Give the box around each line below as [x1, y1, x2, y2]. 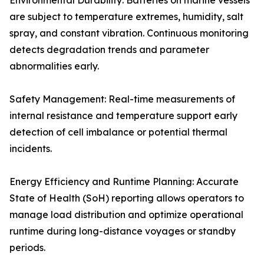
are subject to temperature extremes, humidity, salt [9, 11, 243, 23]
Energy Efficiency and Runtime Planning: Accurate [9, 176, 239, 188]
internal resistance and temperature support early [9, 110, 237, 122]
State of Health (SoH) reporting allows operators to [9, 192, 244, 204]
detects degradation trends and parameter [9, 44, 209, 56]
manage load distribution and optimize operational [9, 209, 243, 221]
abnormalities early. [9, 60, 99, 72]
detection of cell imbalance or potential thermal [9, 126, 227, 138]
